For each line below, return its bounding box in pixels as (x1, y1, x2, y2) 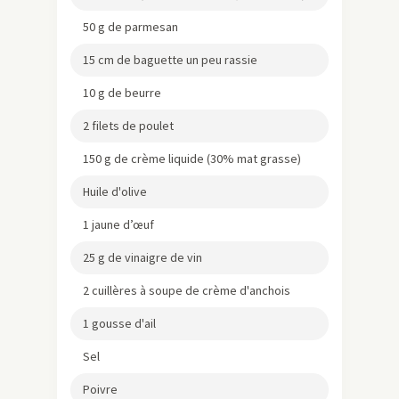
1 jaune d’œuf (83, 216, 154, 232)
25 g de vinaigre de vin (83, 248, 202, 265)
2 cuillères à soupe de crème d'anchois (83, 281, 290, 298)
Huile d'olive (83, 183, 147, 199)
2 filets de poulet (83, 117, 174, 134)
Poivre (83, 380, 118, 397)
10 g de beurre (83, 84, 161, 101)
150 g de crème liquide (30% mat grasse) (83, 150, 301, 167)
